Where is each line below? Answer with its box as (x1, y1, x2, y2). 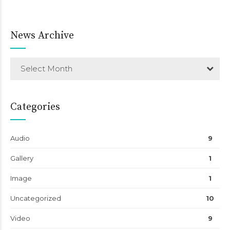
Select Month (21, 63, 72, 73)
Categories (10, 100, 60, 113)
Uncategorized (10, 194, 61, 202)
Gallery (10, 154, 33, 162)
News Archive (10, 29, 74, 42)
